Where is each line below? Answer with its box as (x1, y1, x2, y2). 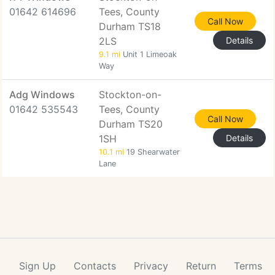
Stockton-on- (99, 88, 161, 101)
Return (186, 260, 216, 272)
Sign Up (19, 260, 56, 272)
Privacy (134, 260, 168, 272)
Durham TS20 (99, 118, 163, 130)
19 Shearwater (124, 147, 180, 157)
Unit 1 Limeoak (120, 50, 177, 59)
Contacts (74, 260, 116, 272)
